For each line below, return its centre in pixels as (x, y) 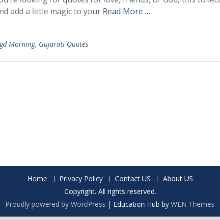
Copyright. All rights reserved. (110, 191)
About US (178, 179)
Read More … (126, 11)
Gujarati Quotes (64, 44)
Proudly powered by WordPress (55, 204)
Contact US (133, 179)
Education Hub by (142, 204)
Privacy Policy (81, 179)
